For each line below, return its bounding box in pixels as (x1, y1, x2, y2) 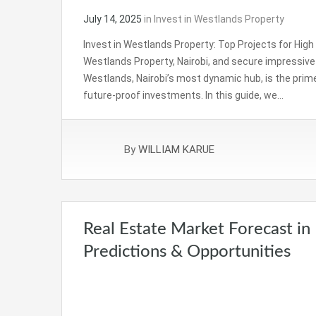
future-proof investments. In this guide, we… (83, 89, 284, 101)
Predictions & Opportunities (83, 243, 291, 260)
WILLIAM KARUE (138, 142, 214, 156)
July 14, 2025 (83, 13, 142, 25)
